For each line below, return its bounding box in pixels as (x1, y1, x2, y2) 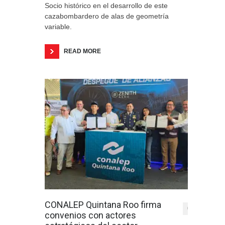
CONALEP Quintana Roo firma (45, 199, 161, 210)
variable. (45, 23, 72, 31)
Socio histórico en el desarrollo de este (45, 2, 168, 10)
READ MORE (64, 48, 101, 55)
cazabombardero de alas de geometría (45, 12, 169, 20)
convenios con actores (45, 210, 136, 220)
